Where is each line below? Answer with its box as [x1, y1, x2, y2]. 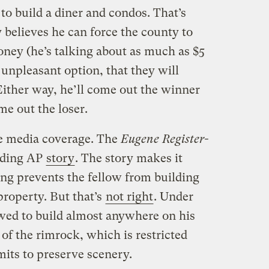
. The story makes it [74, 151, 183, 165]
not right [105, 189, 153, 204]
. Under [153, 189, 193, 204]
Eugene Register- [120, 131, 208, 146]
